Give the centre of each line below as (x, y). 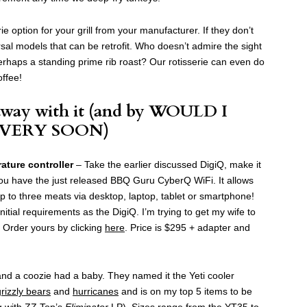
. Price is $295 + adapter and (187, 227)
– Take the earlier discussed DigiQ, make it (167, 164)
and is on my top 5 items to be (185, 291)
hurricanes (96, 291)
